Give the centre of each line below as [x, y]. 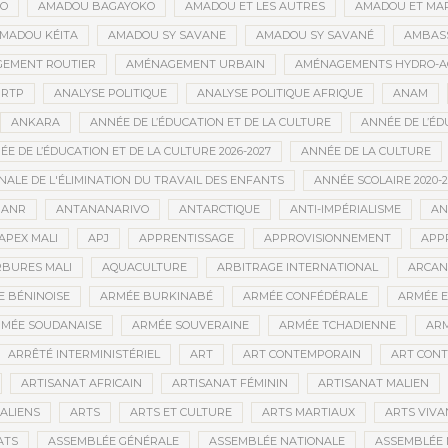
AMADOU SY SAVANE [167, 35]
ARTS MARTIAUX [308, 412]
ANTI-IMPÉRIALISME [345, 209]
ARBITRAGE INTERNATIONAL [297, 267]
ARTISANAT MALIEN [373, 383]
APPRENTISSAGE [186, 238]
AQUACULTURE [144, 267]
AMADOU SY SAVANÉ [315, 35]
